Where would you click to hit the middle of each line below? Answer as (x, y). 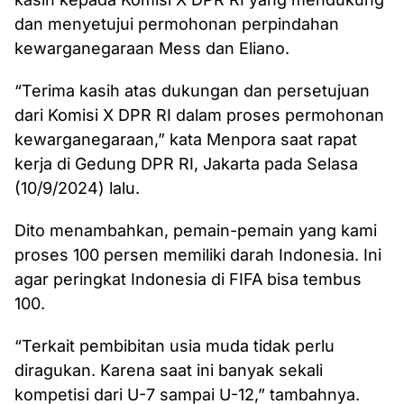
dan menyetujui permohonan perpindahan (177, 23)
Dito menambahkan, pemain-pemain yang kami (196, 230)
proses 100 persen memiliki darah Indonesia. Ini (198, 254)
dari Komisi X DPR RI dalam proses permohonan (199, 115)
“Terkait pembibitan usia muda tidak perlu (174, 345)
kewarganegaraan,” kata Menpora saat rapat (186, 139)
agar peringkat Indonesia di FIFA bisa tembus (188, 279)
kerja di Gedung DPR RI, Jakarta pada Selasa (186, 163)
